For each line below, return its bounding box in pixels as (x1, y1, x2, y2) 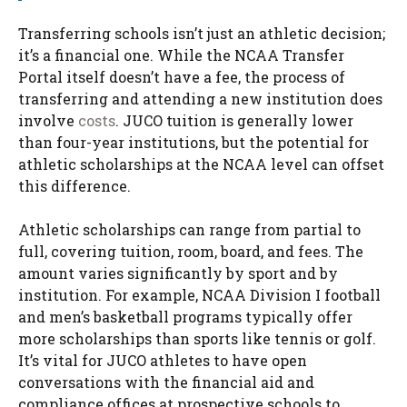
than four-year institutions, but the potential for (18, 132, 369, 152)
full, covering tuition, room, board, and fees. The (18, 241, 363, 261)
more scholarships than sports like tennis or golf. (18, 328, 376, 348)
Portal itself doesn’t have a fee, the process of (18, 66, 345, 86)
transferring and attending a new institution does (18, 88, 382, 108)
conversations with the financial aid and (18, 372, 314, 392)
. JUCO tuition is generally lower (115, 110, 353, 130)
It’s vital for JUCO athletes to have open (18, 350, 307, 370)
